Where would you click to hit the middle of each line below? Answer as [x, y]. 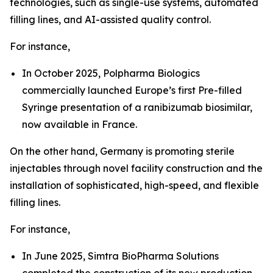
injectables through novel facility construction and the [136, 168]
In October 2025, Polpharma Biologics [111, 73]
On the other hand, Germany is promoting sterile [122, 151]
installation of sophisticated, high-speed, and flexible [134, 185]
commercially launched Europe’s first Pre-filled [132, 90]
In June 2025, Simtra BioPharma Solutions [120, 256]
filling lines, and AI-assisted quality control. [110, 19]
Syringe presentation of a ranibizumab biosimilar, [137, 107]
